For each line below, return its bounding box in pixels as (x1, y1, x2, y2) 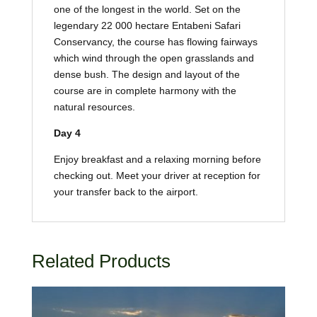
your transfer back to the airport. (53, 185, 198, 197)
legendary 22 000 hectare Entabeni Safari (53, 19, 241, 31)
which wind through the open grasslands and (53, 52, 254, 64)
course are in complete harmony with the (53, 84, 236, 96)
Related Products (31, 250, 171, 272)
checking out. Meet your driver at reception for (53, 169, 260, 181)
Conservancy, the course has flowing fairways (53, 35, 258, 47)
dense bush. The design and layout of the (53, 68, 240, 80)
